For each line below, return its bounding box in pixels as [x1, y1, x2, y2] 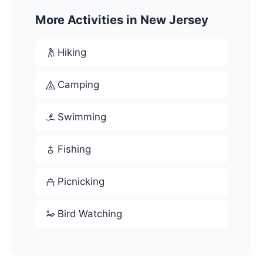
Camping [58, 79, 99, 90]
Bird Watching [58, 208, 122, 220]
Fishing [58, 143, 91, 155]
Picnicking [58, 176, 104, 187]
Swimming [58, 111, 106, 123]
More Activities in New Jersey [35, 12, 208, 27]
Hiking [58, 46, 86, 58]
